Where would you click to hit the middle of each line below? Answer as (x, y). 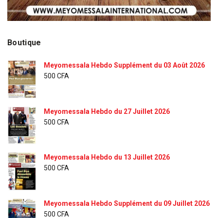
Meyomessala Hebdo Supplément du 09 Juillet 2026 (127, 203)
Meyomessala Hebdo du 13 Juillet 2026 (107, 157)
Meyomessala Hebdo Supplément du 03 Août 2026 (124, 65)
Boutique (24, 43)
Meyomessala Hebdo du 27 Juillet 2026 (107, 111)
